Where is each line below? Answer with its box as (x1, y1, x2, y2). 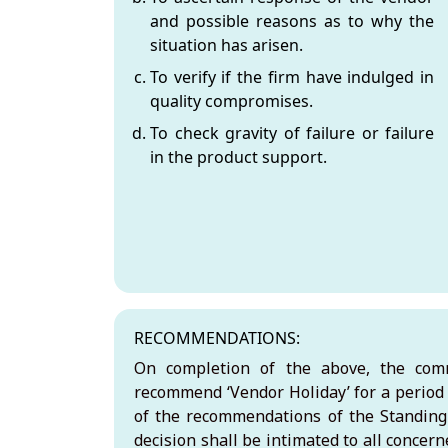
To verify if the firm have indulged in (150, 65, 434, 88)
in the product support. (150, 145, 327, 168)
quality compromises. (150, 89, 313, 112)
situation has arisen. (150, 33, 303, 56)
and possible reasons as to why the (150, 9, 434, 32)
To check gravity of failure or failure (150, 121, 434, 144)
